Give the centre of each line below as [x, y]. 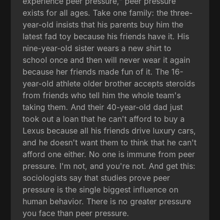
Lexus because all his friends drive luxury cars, [110, 130]
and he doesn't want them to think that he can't [110, 142]
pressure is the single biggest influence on [101, 189]
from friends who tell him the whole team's [102, 95]
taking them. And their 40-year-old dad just [103, 107]
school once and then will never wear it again [107, 60]
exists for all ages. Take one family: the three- [108, 13]
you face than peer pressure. [76, 213]
